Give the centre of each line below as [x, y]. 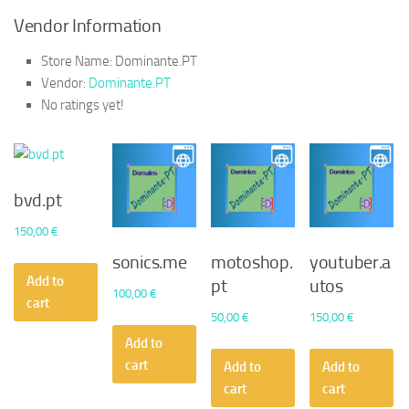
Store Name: [77, 62]
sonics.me [150, 262]
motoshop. [252, 262]
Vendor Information [88, 26]
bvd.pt [38, 200]
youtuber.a [351, 262]
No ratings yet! [83, 105]
